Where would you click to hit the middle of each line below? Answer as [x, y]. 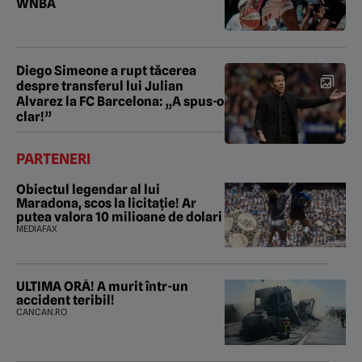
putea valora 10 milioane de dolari [119, 217]
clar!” [34, 116]
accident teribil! [65, 301]
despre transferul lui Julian [100, 86]
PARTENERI [53, 158]
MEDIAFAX [37, 228]
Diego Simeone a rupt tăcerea [106, 70]
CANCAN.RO [42, 312]
